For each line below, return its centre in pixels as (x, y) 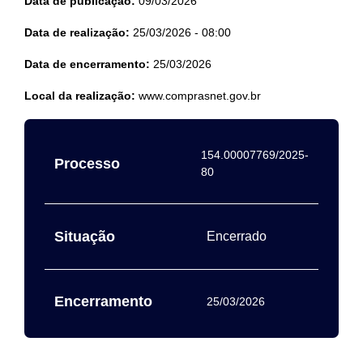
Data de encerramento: (87, 64)
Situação (85, 237)
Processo (87, 164)
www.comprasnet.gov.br (198, 96)
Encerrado (237, 236)
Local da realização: (80, 96)
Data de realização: (77, 32)
